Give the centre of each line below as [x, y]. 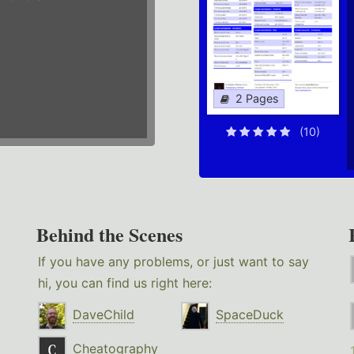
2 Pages [257, 99]
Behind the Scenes [110, 235]
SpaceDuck [250, 315]
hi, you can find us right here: [125, 283]
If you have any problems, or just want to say [174, 262]
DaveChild [104, 315]
